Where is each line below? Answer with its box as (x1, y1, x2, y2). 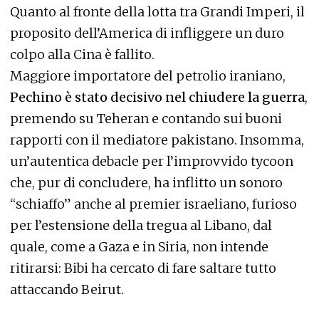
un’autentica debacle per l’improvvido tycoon (10, 153, 293, 169)
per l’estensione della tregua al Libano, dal (10, 217, 272, 234)
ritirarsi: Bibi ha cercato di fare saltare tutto (10, 260, 276, 276)
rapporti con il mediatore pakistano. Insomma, (10, 132, 304, 148)
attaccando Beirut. (10, 281, 124, 298)
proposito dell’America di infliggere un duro (10, 25, 284, 41)
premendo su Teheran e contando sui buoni (10, 110, 282, 127)
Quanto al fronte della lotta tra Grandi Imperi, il (10, 4, 305, 20)
